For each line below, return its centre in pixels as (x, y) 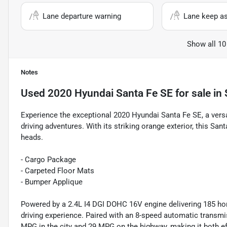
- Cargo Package (48, 160)
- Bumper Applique (52, 182)
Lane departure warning (82, 16)
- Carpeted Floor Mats (58, 171)
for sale (192, 93)
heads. (32, 138)
